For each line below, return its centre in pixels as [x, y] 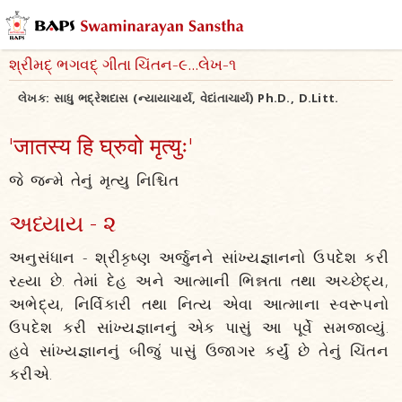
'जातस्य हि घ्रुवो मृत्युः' [101, 145]
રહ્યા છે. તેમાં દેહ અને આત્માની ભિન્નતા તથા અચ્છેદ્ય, [199, 280]
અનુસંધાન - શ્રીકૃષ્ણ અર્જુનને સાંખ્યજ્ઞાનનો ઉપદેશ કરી [199, 257]
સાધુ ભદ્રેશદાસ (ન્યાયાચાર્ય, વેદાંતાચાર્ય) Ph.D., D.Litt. [196, 98]
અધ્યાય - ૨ [63, 223]
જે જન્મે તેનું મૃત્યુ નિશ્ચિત [94, 180]
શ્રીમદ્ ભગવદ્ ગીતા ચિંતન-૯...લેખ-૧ [122, 66]
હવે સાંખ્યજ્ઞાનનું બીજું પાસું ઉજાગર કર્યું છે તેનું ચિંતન [199, 350]
